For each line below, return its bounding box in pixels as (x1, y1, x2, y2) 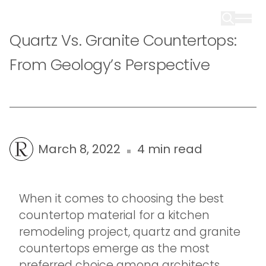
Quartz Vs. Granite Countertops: (9, 30, 237, 51)
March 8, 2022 (38, 141, 121, 157)
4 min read (137, 141, 202, 157)
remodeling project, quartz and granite (19, 224, 240, 240)
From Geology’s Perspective (9, 54, 210, 75)
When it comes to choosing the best (19, 191, 224, 207)
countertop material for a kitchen (19, 207, 210, 223)
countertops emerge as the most (19, 240, 210, 256)
